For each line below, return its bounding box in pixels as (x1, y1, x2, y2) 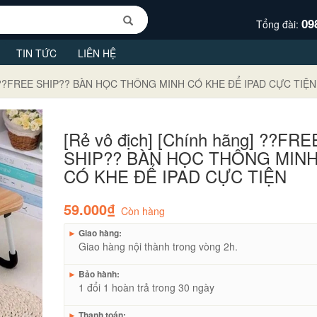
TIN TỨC (16, 45, 57, 60)
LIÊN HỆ (78, 45, 116, 60)
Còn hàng (121, 203, 166, 218)
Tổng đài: (255, 16, 301, 31)
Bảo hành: (76, 267, 120, 280)
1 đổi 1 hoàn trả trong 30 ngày (79, 279, 215, 294)
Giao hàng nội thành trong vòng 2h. (79, 238, 238, 253)
